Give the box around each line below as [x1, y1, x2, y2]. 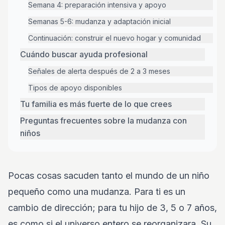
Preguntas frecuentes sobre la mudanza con [20, 116, 187, 126]
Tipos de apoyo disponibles [28, 83, 122, 92]
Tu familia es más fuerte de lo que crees [20, 99, 172, 109]
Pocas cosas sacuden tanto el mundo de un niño [8, 170, 209, 181]
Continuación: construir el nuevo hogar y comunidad [28, 34, 201, 42]
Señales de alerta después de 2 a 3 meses [28, 67, 170, 75]
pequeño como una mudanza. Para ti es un [8, 186, 185, 197]
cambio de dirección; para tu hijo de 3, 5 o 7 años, [8, 202, 217, 213]
